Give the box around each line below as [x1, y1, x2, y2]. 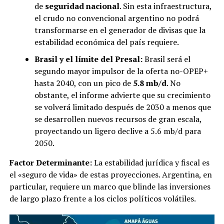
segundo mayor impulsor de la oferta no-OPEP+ [34, 65, 208, 76]
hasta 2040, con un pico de [34, 77, 133, 88]
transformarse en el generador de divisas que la [34, 24, 205, 35]
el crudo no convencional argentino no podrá [34, 12, 199, 23]
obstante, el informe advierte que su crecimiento [34, 89, 210, 100]
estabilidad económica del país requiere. [34, 36, 179, 47]
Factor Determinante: [9, 156, 92, 168]
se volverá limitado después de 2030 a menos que [34, 101, 211, 112]
